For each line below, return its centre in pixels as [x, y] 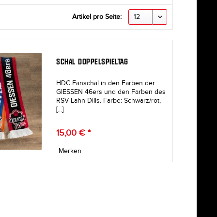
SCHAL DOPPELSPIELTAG [92, 62]
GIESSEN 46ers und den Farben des [111, 92]
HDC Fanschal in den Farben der [106, 83]
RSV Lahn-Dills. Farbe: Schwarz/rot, [109, 101]
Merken [70, 151]
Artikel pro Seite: [97, 17]
